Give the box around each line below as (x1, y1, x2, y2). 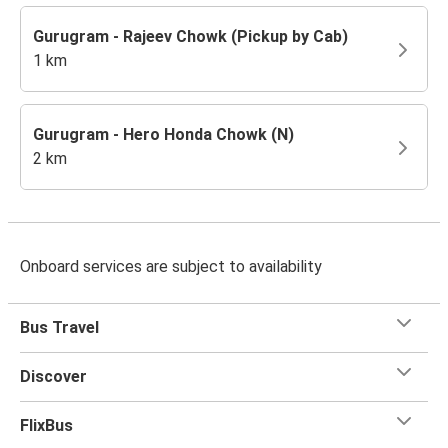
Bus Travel (20, 317, 99, 337)
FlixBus (20, 415, 73, 435)
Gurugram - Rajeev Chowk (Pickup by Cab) (33, 26, 348, 46)
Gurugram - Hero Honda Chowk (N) (33, 124, 294, 144)
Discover (20, 366, 87, 386)
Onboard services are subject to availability (20, 256, 322, 276)
